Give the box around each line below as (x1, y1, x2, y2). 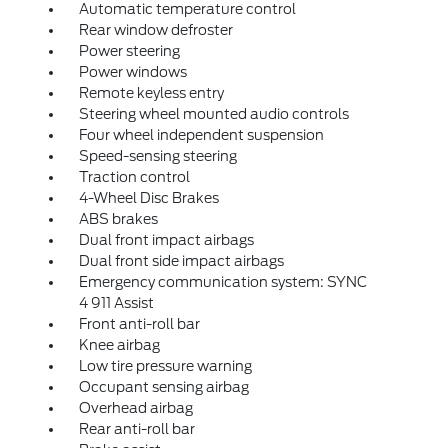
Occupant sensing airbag (78, 379, 249, 395)
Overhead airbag (78, 400, 193, 416)
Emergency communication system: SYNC (78, 274, 367, 290)
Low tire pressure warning (78, 358, 252, 374)
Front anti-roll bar (78, 316, 200, 332)
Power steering (78, 43, 180, 59)
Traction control (78, 169, 190, 185)
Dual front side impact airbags (78, 253, 284, 269)
